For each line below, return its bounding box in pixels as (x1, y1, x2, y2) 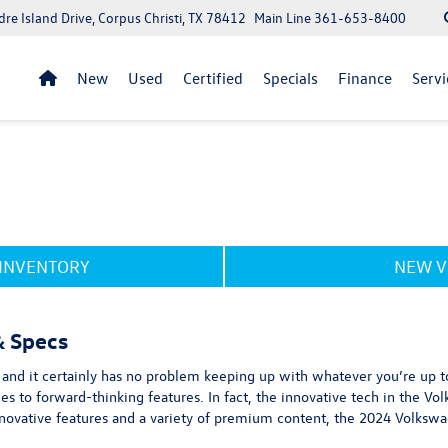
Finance (338, 68, 392, 88)
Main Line (254, 8, 311, 27)
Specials (263, 68, 318, 88)
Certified (183, 68, 243, 88)
